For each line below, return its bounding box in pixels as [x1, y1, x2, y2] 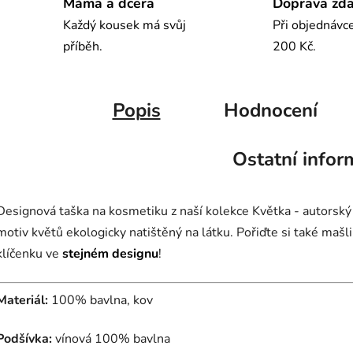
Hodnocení [223, 97, 318, 123]
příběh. [63, 37, 102, 55]
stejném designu [62, 244, 158, 262]
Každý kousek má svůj [63, 16, 186, 34]
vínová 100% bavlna [52, 329, 170, 347]
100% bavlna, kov [48, 291, 153, 309]
